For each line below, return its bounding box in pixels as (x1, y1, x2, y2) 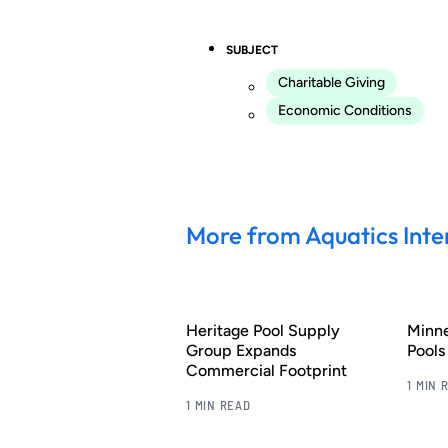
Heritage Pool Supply (186, 320, 340, 340)
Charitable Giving (278, 73, 385, 91)
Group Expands (186, 340, 296, 360)
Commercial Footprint (186, 360, 347, 380)
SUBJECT (226, 42, 278, 57)
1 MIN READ (186, 396, 251, 413)
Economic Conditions (278, 101, 412, 119)
